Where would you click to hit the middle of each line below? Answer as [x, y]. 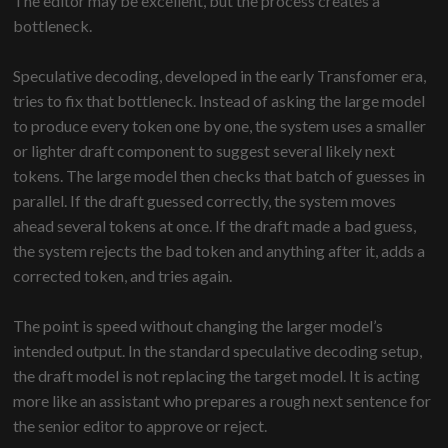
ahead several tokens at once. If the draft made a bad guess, [215, 226]
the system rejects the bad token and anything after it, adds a [219, 251]
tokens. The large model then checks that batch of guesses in [219, 176]
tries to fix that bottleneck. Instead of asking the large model [219, 101]
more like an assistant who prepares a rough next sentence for [222, 401]
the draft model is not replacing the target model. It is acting [217, 376]
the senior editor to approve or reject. [140, 426]
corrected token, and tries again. [123, 276]
